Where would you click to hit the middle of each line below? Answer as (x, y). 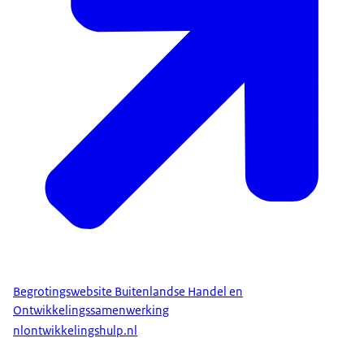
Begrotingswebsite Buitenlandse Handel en (128, 292)
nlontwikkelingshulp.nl (75, 330)
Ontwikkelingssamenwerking (91, 311)
